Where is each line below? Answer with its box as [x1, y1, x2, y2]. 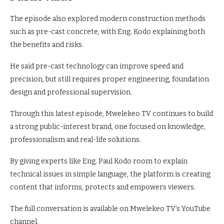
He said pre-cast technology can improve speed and [10, 62, 183, 71]
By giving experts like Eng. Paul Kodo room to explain [10, 157, 187, 166]
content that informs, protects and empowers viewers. [10, 183, 195, 192]
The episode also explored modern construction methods [10, 14, 205, 23]
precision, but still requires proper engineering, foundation [10, 75, 209, 84]
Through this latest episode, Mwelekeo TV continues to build [10, 109, 213, 118]
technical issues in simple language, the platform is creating [10, 170, 210, 179]
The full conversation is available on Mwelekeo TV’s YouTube [10, 204, 210, 213]
